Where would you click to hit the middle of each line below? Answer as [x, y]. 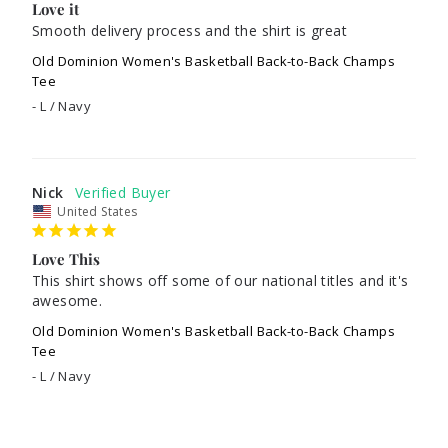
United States [97, 211]
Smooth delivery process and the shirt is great [192, 30]
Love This [66, 259]
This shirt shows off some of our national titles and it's [220, 280]
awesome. [67, 300]
